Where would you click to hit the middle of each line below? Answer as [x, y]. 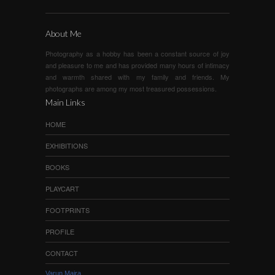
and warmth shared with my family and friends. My [137, 77]
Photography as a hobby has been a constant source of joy [137, 54]
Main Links [65, 103]
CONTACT [62, 253]
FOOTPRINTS [68, 210]
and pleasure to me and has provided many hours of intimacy [137, 65]
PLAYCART [62, 189]
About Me [64, 34]
